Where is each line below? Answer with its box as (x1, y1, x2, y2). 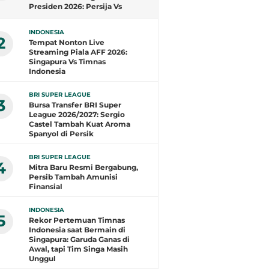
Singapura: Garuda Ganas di (29, 235, 130, 244)
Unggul (29, 254, 56, 263)
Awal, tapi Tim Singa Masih (29, 244, 128, 253)
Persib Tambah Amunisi (29, 172, 118, 181)
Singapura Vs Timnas (29, 57, 106, 66)
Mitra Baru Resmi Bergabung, (29, 163, 138, 172)
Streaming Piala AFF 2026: (29, 47, 127, 56)
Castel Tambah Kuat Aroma (29, 119, 130, 128)
